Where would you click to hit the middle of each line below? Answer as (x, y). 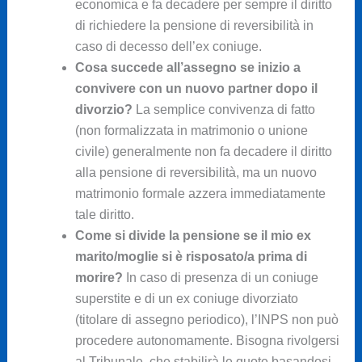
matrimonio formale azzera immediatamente (200, 193)
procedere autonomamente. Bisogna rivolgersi (207, 340)
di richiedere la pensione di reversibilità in (194, 25)
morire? (99, 277)
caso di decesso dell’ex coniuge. (168, 46)
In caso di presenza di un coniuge (220, 277)
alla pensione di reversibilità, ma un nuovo (196, 172)
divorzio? (103, 109)
